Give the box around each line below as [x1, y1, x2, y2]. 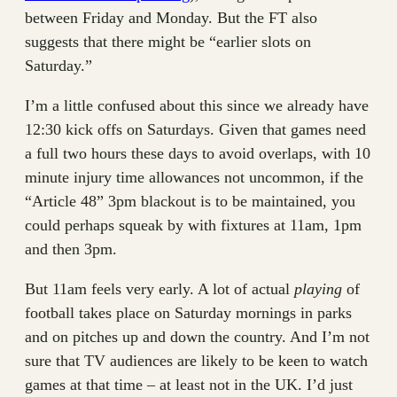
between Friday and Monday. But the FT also [25, 8, 317, 27]
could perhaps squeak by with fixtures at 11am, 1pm [25, 215, 362, 234]
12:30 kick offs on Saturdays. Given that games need [25, 120, 366, 138]
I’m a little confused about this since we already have [25, 96, 369, 114]
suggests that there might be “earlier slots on [25, 32, 311, 51]
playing [294, 279, 342, 298]
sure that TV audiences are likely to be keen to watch [25, 351, 368, 370]
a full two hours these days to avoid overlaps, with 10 [25, 144, 370, 162]
